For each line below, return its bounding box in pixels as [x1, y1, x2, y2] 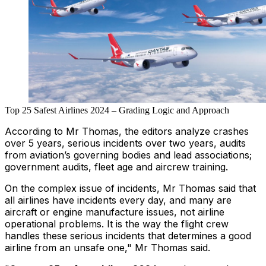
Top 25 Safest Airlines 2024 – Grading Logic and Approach [5, 105, 229, 116]
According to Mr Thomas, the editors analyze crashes [5, 125, 249, 138]
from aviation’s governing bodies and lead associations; [5, 149, 252, 161]
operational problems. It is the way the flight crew [5, 218, 229, 230]
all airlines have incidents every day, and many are [5, 194, 232, 207]
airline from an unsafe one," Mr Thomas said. [5, 242, 210, 254]
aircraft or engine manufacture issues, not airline [5, 206, 224, 218]
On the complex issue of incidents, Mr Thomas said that [5, 182, 256, 195]
